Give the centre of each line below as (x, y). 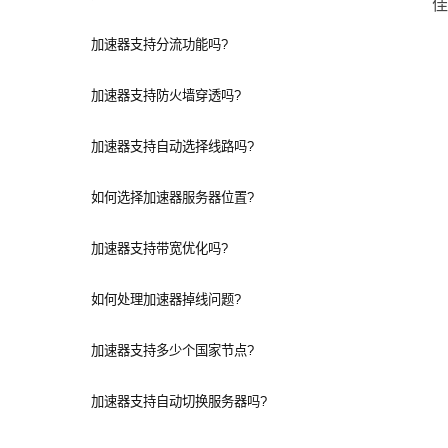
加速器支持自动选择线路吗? (172, 146)
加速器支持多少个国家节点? (172, 350)
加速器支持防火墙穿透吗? (166, 95)
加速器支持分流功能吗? (159, 44)
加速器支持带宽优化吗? (159, 248)
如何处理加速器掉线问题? (166, 299)
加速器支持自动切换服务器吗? (179, 401)
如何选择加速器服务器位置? (172, 197)
